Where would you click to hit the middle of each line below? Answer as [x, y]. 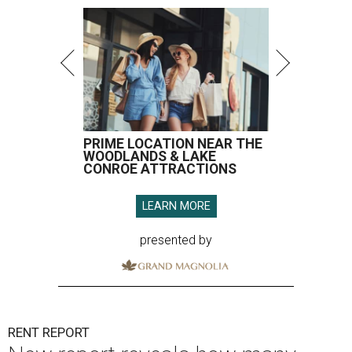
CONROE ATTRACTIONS [160, 169]
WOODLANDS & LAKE [150, 157]
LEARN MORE [176, 207]
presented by [176, 240]
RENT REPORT [49, 333]
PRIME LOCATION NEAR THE [173, 144]
